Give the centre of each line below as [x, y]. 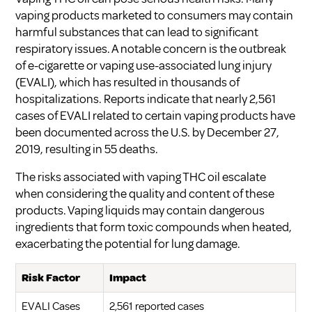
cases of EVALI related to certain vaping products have [156, 115]
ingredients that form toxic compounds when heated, [154, 227]
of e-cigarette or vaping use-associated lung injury [144, 65]
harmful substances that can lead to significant [137, 32]
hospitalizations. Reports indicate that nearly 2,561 [146, 99]
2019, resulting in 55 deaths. [87, 149]
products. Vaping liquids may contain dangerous [140, 210]
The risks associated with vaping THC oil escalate [141, 177]
